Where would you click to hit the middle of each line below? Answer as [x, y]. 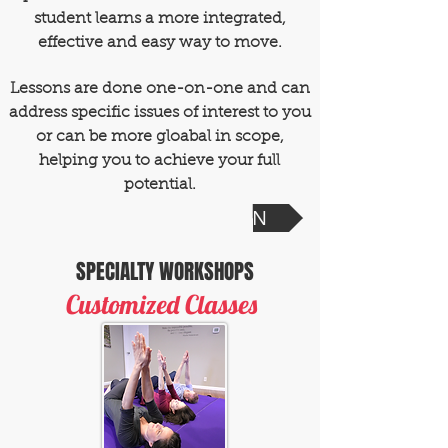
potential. [159, 185]
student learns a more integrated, [159, 19]
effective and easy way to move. [159, 43]
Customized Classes [161, 304]
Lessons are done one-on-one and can [159, 89]
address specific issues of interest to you [159, 113]
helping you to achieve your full [159, 161]
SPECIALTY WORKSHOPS [164, 271]
